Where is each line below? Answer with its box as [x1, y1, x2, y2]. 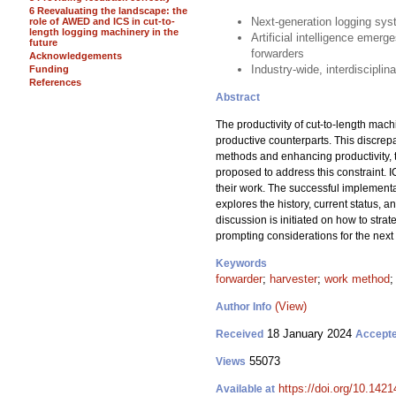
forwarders [251, 47, 304, 60]
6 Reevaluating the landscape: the [29, 5, 187, 16]
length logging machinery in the [29, 27, 179, 37]
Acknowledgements [29, 50, 122, 61]
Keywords [216, 257, 267, 270]
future [29, 37, 57, 48]
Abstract [216, 91, 260, 103]
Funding [29, 64, 69, 74]
